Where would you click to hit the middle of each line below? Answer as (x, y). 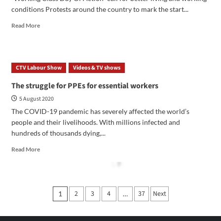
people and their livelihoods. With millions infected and (95, 122)
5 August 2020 (36, 99)
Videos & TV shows (96, 68)
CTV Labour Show (38, 68)
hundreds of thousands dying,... (58, 133)
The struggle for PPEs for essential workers (85, 86)
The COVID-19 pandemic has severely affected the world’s (100, 111)
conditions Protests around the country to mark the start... (100, 9)
